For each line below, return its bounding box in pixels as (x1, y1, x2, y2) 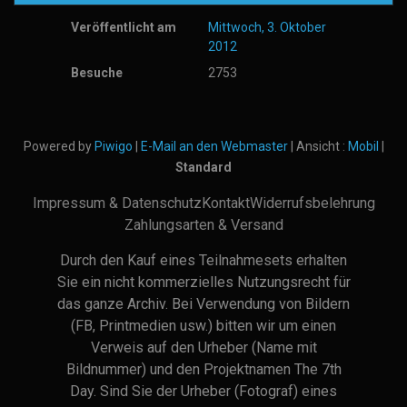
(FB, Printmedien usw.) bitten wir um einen (71, 316, 336, 334)
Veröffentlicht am (71, 19, 177, 35)
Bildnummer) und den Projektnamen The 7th (65, 360, 342, 378)
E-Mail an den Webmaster (140, 138, 288, 154)
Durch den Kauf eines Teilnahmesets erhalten (60, 251, 347, 269)
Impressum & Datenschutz (32, 194, 202, 212)
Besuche (71, 65, 124, 80)
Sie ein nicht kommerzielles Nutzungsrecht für (56, 273, 351, 291)
